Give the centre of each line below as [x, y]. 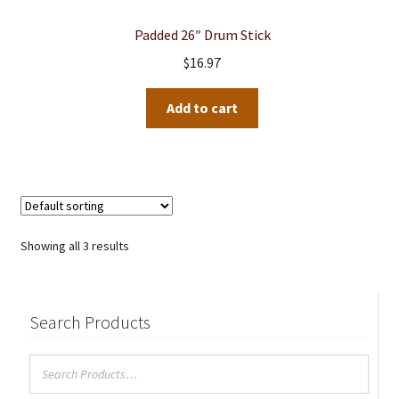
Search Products [90, 322]
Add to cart [202, 107]
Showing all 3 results [74, 245]
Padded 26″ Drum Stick [202, 35]
